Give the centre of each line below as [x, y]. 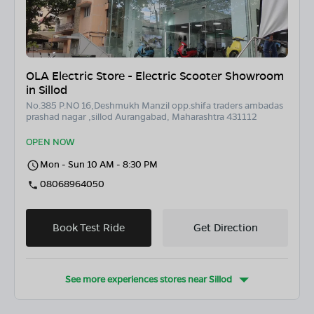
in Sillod [47, 90]
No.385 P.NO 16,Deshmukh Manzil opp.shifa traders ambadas [155, 105]
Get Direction [225, 227]
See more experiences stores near [137, 279]
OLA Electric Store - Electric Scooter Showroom [155, 76]
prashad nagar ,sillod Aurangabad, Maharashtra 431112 [141, 116]
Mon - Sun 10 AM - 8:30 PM [99, 164]
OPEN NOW [50, 142]
